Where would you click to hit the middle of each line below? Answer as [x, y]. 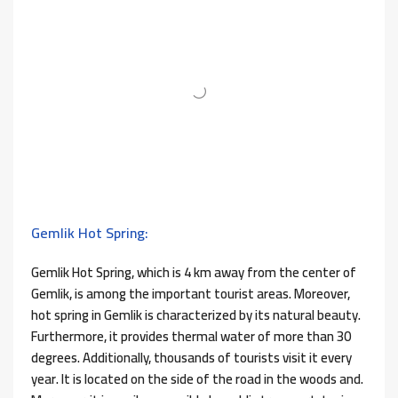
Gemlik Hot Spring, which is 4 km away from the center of [194, 272]
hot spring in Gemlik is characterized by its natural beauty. [196, 314]
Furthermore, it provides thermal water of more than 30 [191, 336]
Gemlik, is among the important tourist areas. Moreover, [191, 293]
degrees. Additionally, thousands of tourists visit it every [191, 357]
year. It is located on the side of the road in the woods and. [197, 378]
